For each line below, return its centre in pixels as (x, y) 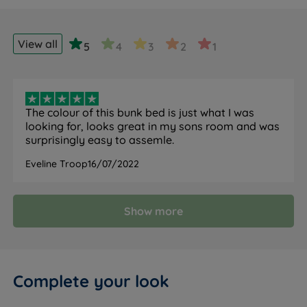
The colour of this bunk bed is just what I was (140, 112)
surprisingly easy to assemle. (100, 139)
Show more (153, 211)
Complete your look (91, 281)
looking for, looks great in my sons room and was (153, 126)
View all (38, 44)
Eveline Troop (57, 163)
